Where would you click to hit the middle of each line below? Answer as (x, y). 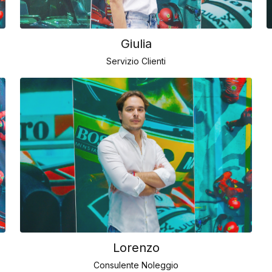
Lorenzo (136, 233)
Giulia (136, 29)
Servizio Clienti (136, 47)
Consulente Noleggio (136, 250)
